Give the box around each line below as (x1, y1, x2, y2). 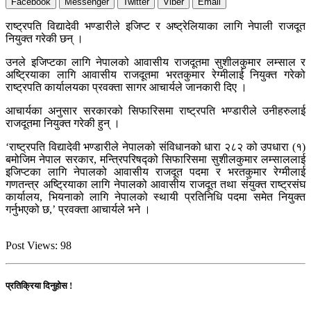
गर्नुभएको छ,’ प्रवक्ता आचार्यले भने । (6, 203, 151, 216)
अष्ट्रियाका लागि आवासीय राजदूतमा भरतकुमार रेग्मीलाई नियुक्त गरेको (6, 69, 305, 81)
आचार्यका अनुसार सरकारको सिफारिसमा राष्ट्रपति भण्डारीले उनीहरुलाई (6, 105, 305, 117)
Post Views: (6, 239, 58, 252)
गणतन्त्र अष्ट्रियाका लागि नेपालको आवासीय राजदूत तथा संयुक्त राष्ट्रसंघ (6, 178, 305, 191)
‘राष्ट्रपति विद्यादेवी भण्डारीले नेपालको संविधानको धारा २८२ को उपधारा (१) (6, 141, 305, 153)
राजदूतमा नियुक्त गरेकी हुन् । (6, 117, 120, 130)
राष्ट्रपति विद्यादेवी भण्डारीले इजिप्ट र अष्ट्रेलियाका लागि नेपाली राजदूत (6, 20, 305, 33)
